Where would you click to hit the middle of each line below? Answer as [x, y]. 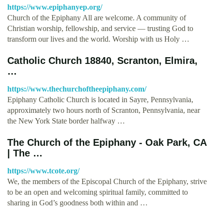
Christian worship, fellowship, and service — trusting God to [100, 28]
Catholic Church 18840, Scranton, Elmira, [102, 60]
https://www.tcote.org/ [43, 170]
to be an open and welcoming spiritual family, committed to [98, 192]
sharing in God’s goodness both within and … [77, 202]
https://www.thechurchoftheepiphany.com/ [77, 89]
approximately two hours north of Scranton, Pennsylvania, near [104, 110]
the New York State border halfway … [66, 121]
